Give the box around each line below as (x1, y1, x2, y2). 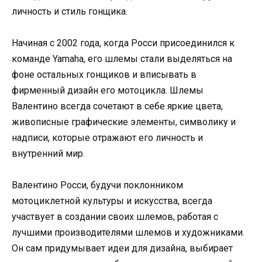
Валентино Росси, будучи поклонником (12, 180, 183, 191)
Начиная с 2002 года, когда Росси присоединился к (12, 37, 235, 49)
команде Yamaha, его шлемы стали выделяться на (12, 53, 232, 64)
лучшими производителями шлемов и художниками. (12, 227, 244, 239)
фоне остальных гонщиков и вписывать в (12, 68, 196, 80)
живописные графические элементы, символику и (12, 116, 236, 127)
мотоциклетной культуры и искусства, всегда (12, 195, 212, 207)
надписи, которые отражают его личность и (12, 132, 203, 143)
